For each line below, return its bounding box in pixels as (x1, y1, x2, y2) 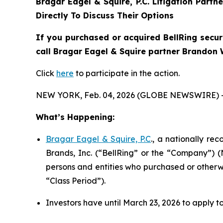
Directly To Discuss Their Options (36, 10, 174, 21)
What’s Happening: (36, 112, 114, 122)
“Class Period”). (46, 176, 106, 186)
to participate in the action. (74, 68, 180, 79)
